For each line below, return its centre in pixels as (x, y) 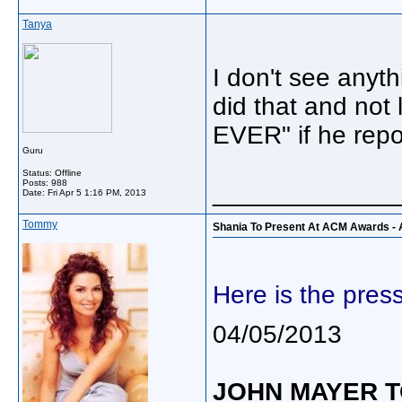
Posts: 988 (45, 183)
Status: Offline (52, 173)
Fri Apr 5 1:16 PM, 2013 (97, 192)
